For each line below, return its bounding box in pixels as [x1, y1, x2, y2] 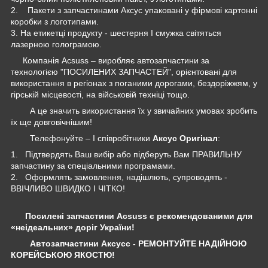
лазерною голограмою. [11, 39, 102, 49]
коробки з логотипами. [11, 16, 99, 26]
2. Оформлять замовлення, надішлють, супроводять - [11, 172, 227, 182]
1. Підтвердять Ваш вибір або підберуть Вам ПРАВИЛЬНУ [11, 149, 242, 159]
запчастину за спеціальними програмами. [11, 160, 175, 170]
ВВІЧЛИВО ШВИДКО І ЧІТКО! [11, 183, 125, 193]
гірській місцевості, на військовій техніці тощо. [11, 89, 190, 99]
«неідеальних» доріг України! [11, 222, 135, 232]
